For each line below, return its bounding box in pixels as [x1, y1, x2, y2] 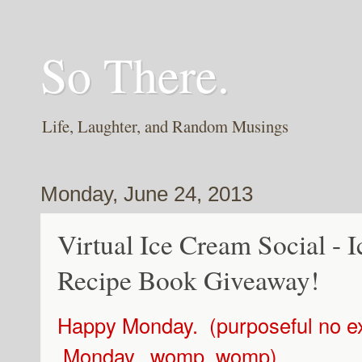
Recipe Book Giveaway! [57, 262, 319, 298]
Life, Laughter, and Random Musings [42, 115, 288, 138]
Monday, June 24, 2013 [40, 182, 253, 207]
